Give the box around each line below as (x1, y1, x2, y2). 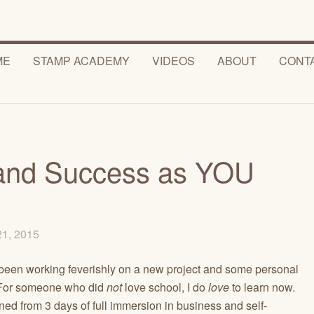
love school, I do (122, 279, 208, 295)
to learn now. (229, 279, 295, 295)
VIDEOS (151, 53, 195, 69)
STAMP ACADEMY (32, 53, 130, 69)
